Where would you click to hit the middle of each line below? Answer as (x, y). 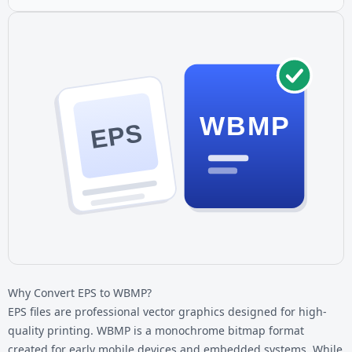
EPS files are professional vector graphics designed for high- (167, 311)
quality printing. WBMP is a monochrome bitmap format (156, 330)
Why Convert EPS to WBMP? (80, 292)
